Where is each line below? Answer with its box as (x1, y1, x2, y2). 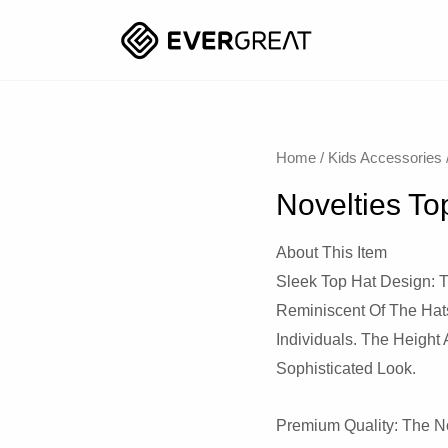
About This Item (276, 243, 388, 261)
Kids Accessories (328, 150, 443, 166)
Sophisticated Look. (276, 359, 417, 377)
